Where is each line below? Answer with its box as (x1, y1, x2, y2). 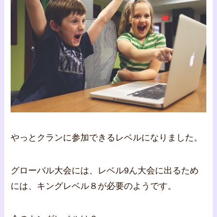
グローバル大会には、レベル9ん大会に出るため (11, 165, 199, 175)
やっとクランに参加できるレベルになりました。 (11, 133, 203, 143)
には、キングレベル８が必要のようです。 (11, 181, 177, 191)
